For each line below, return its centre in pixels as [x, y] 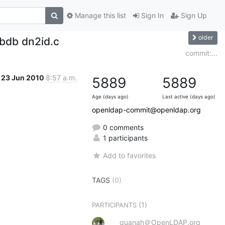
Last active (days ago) [189, 96]
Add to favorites [130, 155]
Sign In [151, 16]
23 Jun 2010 [23, 77]
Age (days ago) [110, 96]
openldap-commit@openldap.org [146, 109]
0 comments [122, 127]
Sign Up [193, 16]
